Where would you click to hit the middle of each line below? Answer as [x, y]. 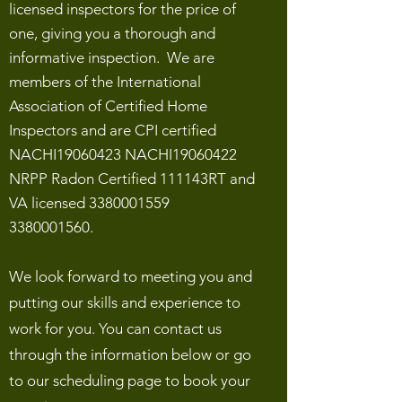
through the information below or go [130, 354]
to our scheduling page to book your [130, 380]
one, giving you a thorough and [112, 33]
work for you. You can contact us [115, 328]
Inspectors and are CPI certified [113, 130]
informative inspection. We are [112, 57]
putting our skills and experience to [125, 302]
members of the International [105, 82]
